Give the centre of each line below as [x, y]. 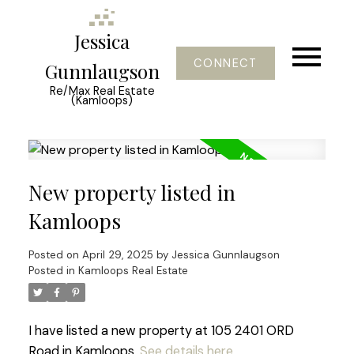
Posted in [51, 271]
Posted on [55, 255]
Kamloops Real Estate [133, 271]
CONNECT [226, 63]
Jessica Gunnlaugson [225, 255]
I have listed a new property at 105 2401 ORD [161, 331]
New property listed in [132, 193]
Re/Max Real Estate [102, 91]
